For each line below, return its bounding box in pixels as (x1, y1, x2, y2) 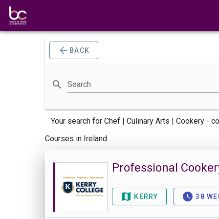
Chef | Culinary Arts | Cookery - (104, 116, 211, 126)
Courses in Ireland (44, 134, 107, 143)
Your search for (50, 116, 104, 126)
